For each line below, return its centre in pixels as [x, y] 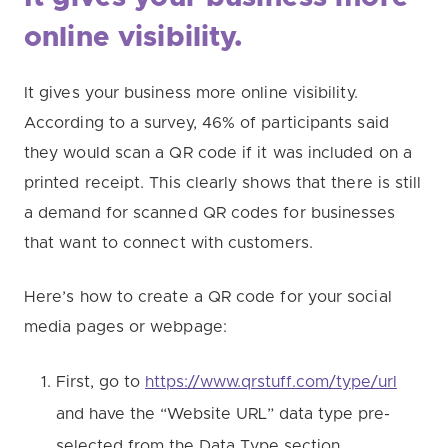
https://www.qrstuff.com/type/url [271, 382]
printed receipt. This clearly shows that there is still [223, 183]
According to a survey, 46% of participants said [206, 123]
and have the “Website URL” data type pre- [223, 414]
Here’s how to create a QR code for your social [208, 297]
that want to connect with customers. [168, 243]
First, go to [100, 382]
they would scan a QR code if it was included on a [218, 153]
